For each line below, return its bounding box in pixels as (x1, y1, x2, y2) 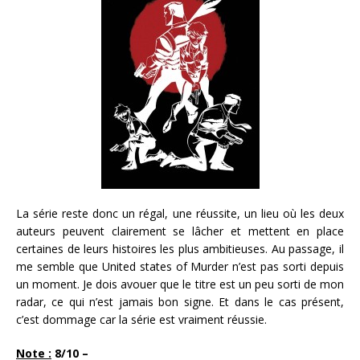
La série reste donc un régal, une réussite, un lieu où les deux (16, 206, 344, 222)
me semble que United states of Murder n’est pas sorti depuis (16, 259, 344, 275)
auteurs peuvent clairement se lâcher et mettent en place (16, 223, 344, 239)
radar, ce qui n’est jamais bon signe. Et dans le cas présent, (16, 294, 344, 310)
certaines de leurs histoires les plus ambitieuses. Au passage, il (16, 241, 344, 257)
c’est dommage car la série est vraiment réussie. (16, 312, 267, 328)
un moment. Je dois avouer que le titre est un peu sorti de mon (16, 276, 344, 292)
